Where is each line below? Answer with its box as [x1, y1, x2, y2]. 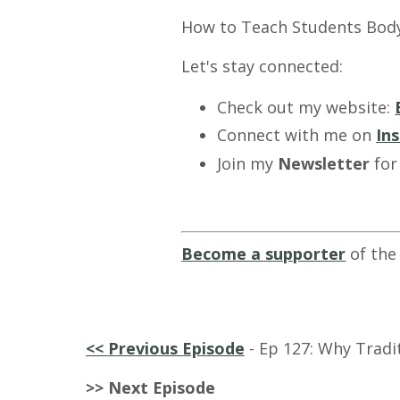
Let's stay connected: [181, 54, 344, 77]
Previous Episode [107, 337, 245, 359]
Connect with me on [217, 124, 377, 146]
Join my [217, 152, 279, 174]
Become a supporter [181, 242, 346, 264]
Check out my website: [217, 96, 396, 118]
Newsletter [278, 152, 371, 174]
